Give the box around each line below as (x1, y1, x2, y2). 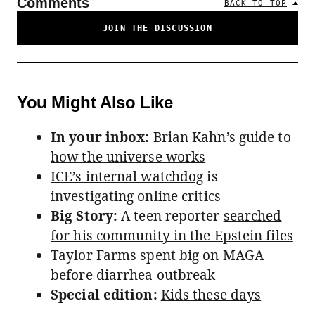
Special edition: (51, 285, 157, 304)
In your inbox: (51, 128, 150, 146)
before (51, 266, 96, 284)
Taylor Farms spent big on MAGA (51, 246, 264, 264)
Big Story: (51, 207, 117, 225)
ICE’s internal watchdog (51, 167, 204, 186)
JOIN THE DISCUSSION (103, 23, 212, 33)
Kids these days (160, 285, 262, 304)
